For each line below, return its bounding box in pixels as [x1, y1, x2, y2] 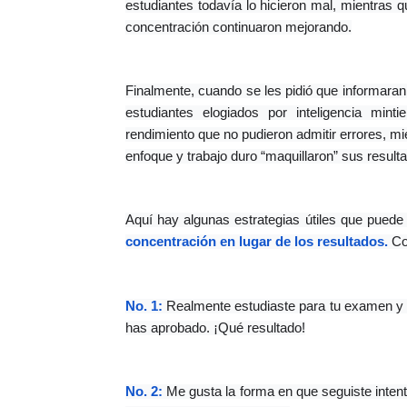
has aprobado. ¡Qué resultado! [125, 320, 305, 335]
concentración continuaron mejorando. [125, 19, 352, 35]
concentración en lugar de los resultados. [125, 234, 388, 250]
